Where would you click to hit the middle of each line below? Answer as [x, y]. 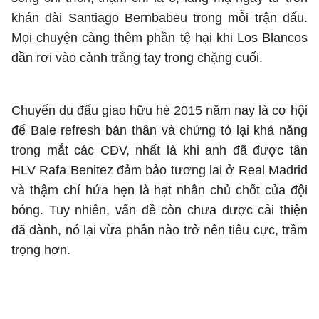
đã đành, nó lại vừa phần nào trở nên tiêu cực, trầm [159, 230]
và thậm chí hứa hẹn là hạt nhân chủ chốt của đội [159, 190]
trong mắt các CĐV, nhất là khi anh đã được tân [159, 150]
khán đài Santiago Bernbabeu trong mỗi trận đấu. [159, 18]
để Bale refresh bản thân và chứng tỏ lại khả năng [159, 130]
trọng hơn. [41, 250]
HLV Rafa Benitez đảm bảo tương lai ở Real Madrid [159, 170]
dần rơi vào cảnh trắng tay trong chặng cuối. [137, 58]
